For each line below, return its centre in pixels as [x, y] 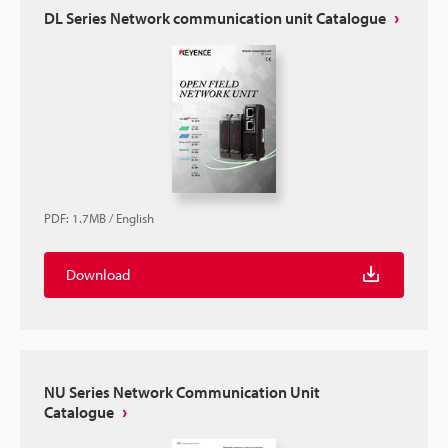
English [135, 217]
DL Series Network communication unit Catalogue [215, 17]
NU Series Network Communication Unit [182, 391]
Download [98, 274]
